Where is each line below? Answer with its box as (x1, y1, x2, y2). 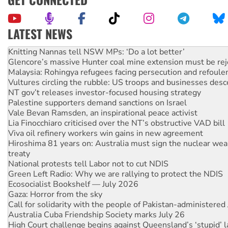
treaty (8, 137, 30, 149)
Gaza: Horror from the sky (8, 178, 102, 190)
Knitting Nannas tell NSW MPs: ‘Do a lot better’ (8, 36, 185, 47)
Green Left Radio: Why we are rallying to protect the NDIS (8, 158, 223, 169)
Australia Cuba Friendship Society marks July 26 (8, 198, 185, 210)
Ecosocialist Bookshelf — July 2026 (8, 168, 138, 180)
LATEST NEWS (8, 24, 72, 43)
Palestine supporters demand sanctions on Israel (8, 87, 187, 98)
